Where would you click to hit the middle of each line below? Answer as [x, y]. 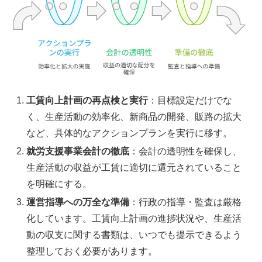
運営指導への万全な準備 [78, 202]
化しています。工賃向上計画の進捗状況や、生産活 [134, 218]
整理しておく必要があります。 [92, 251]
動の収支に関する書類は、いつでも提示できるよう [134, 235]
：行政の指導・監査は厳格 [186, 202]
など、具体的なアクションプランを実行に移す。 [130, 133]
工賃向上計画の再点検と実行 [87, 100]
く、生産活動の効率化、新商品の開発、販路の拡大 [134, 116]
